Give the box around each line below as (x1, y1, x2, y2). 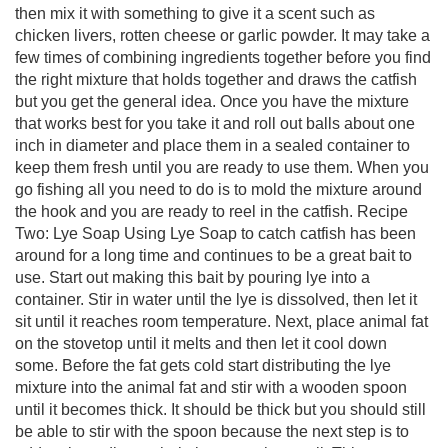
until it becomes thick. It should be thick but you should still (15, 401, 426, 418)
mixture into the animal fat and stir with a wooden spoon (15, 379, 407, 396)
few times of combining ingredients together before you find (15, 49, 431, 66)
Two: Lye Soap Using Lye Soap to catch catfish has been (15, 225, 416, 242)
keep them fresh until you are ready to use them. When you (15, 159, 429, 176)
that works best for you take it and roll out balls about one (15, 115, 415, 132)
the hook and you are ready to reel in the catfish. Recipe (15, 203, 408, 220)
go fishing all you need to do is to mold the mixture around (15, 181, 422, 198)
